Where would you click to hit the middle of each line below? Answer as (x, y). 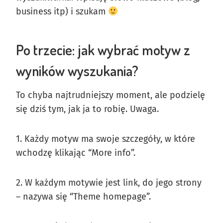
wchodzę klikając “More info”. (76, 153)
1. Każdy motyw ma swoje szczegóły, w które (106, 139)
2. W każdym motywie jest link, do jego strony (109, 182)
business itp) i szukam (62, 11)
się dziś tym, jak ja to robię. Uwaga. (87, 109)
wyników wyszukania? (77, 70)
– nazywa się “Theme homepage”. (83, 196)
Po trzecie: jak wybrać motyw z (103, 50)
